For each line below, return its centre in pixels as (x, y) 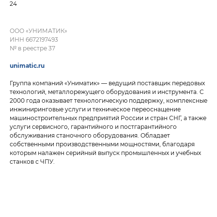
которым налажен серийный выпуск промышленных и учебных (105, 153)
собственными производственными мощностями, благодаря (102, 144)
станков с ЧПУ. (32, 162)
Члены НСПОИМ (51, 16)
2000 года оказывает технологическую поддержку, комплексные (108, 101)
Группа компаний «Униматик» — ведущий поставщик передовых (107, 83)
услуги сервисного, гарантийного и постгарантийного (93, 127)
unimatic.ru (27, 66)
